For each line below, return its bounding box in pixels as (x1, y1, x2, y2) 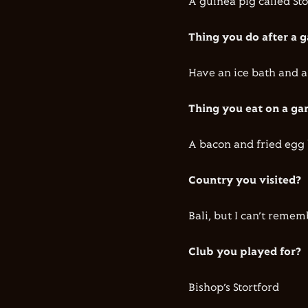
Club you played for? (188, 246, 301, 258)
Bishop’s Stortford (188, 282, 279, 294)
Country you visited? (188, 175, 301, 186)
